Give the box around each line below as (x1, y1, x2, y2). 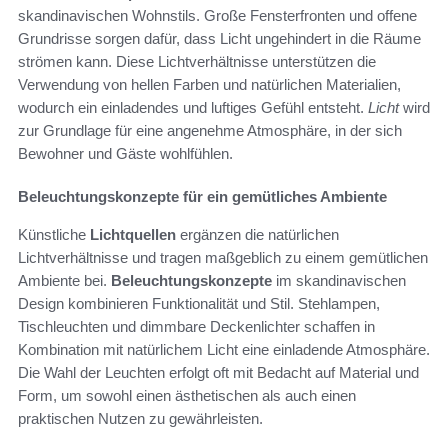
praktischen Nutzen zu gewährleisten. (18, 410, 263, 428)
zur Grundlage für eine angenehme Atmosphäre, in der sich (18, 122, 402, 140)
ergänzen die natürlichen (176, 226, 339, 244)
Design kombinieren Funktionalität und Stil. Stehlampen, (18, 295, 380, 313)
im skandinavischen (272, 272, 406, 290)
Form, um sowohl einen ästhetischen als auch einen (18, 387, 356, 405)
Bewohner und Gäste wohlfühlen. (18, 145, 233, 163)
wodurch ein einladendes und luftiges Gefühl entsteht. (18, 99, 368, 117)
